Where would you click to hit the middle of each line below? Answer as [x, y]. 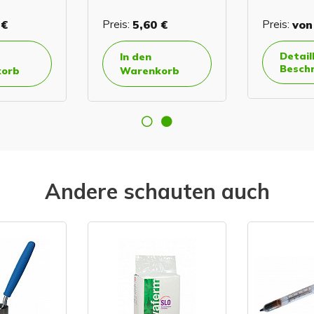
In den [136, 57]
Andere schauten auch [157, 192]
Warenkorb [150, 71]
